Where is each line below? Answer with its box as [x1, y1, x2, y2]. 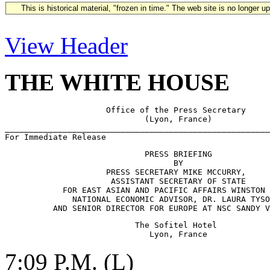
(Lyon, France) [5, 115, 236, 124]
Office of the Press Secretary [5, 105, 246, 115]
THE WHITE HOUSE [5, 69, 230, 95]
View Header [5, 33, 128, 58]
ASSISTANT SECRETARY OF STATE [5, 177, 251, 186]
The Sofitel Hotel [5, 221, 217, 230]
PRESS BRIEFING [5, 149, 212, 159]
